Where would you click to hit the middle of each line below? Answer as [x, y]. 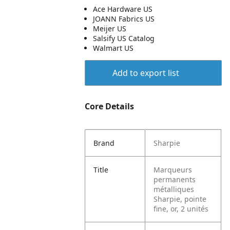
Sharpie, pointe [180, 199]
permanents [175, 179]
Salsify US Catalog [124, 38]
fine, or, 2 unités [181, 209]
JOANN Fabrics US [124, 19]
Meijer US [110, 28]
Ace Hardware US [123, 9]
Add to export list [146, 73]
